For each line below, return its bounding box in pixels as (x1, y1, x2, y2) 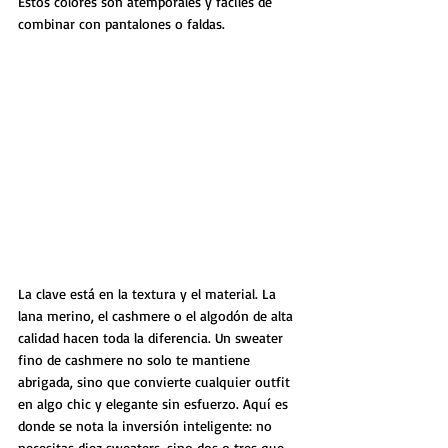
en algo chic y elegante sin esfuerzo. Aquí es (18, 394, 292, 412)
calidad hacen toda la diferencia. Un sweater (18, 328, 287, 346)
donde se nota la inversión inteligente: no (18, 416, 276, 434)
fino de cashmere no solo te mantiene (18, 350, 254, 368)
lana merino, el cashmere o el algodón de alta (18, 306, 297, 324)
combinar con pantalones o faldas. (18, 14, 225, 32)
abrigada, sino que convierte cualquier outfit (18, 372, 294, 390)
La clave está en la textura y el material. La (18, 284, 280, 302)
